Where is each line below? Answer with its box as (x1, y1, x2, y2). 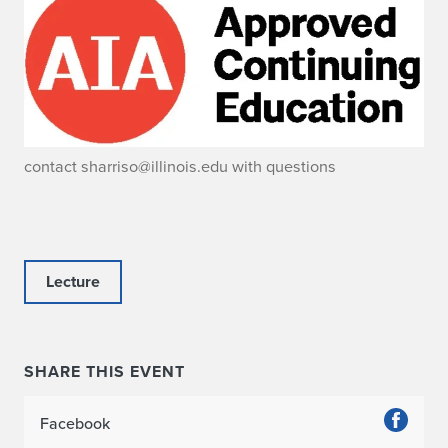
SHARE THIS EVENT (24, 360, 185, 384)
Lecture (46, 270, 100, 294)
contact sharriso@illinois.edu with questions (24, 153, 336, 178)
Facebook (40, 411, 110, 435)
